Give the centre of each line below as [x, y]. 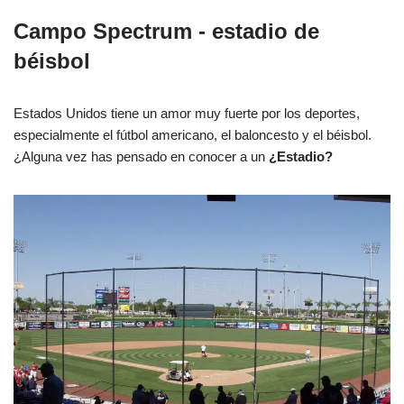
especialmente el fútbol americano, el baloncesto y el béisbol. [193, 135]
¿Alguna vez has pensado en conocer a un [141, 157]
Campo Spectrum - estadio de [166, 32]
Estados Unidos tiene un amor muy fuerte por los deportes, [187, 114]
